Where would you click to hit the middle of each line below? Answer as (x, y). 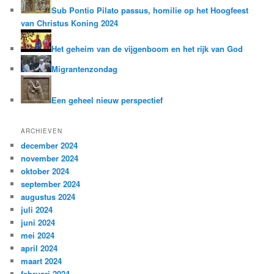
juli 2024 (37, 209)
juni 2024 (38, 222)
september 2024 (51, 183)
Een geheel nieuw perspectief (107, 100)
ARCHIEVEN (42, 131)
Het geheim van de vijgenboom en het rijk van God (147, 49)
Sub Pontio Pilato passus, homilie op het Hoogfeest (150, 10)
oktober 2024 (45, 171)
